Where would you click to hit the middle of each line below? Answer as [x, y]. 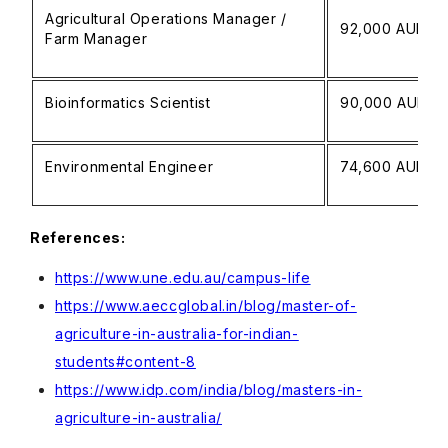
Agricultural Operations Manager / [166, 18]
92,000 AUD [383, 28]
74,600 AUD [383, 166]
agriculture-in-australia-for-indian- [177, 333]
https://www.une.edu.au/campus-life [183, 277]
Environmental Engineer [129, 166]
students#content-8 [125, 361]
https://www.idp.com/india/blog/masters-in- [209, 389]
